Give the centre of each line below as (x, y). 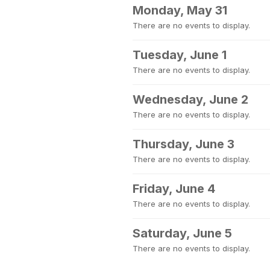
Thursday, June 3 (184, 144)
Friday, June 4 (174, 189)
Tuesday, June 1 (180, 55)
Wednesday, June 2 (190, 99)
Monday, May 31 (180, 10)
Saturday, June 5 (182, 233)
